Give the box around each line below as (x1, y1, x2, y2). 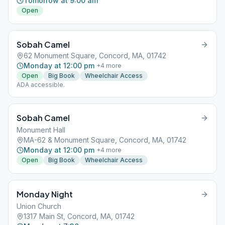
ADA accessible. (17, 81, 65, 88)
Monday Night (17, 189, 73, 199)
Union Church (17, 202, 61, 210)
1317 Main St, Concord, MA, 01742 (24, 212, 135, 220)
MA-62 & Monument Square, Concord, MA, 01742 (24, 136, 186, 144)
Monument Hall (17, 126, 65, 134)
